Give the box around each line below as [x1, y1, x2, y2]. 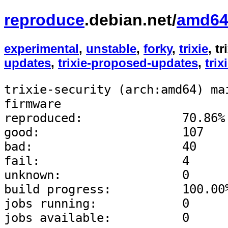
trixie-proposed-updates [58, 56, 198, 70]
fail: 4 [4, 154, 189, 168]
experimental [4, 42, 79, 56]
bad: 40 [4, 139, 196, 154]
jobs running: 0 [4, 196, 189, 211]
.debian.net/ [84, 11, 177, 30]
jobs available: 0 [4, 211, 189, 225]
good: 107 [4, 125, 204, 140]
